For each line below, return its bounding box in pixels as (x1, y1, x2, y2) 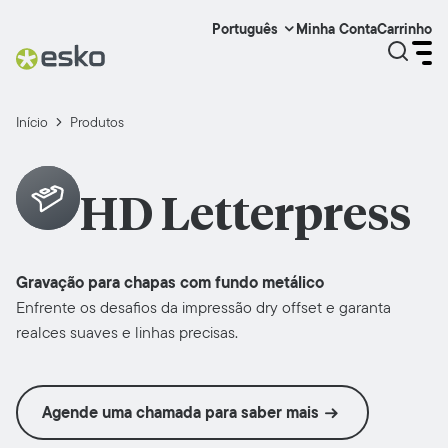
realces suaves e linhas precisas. (16, 321, 238, 345)
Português (212, 18, 278, 40)
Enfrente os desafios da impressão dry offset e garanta (16, 296, 391, 320)
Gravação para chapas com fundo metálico (16, 270, 324, 296)
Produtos (70, 112, 124, 132)
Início (16, 112, 48, 132)
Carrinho (377, 17, 432, 40)
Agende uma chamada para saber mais (42, 400, 319, 426)
